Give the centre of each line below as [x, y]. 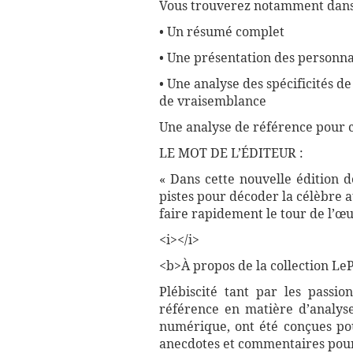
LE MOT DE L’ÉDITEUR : [233, 154]
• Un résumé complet [222, 32]
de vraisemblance [214, 102]
